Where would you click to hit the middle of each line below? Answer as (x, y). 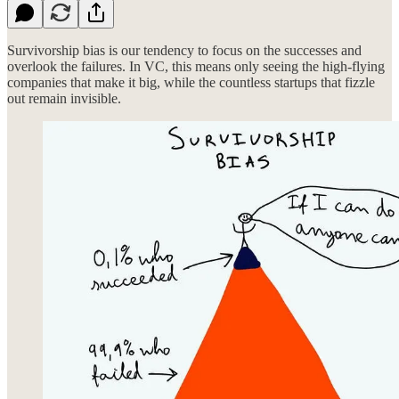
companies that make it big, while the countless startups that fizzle (191, 82)
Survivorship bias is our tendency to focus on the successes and (184, 50)
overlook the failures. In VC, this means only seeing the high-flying (196, 66)
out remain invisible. (64, 98)
